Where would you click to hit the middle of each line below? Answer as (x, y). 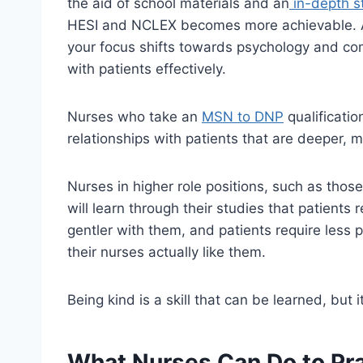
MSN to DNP (243, 117)
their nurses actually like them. (167, 252)
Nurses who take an (135, 117)
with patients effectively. (147, 69)
